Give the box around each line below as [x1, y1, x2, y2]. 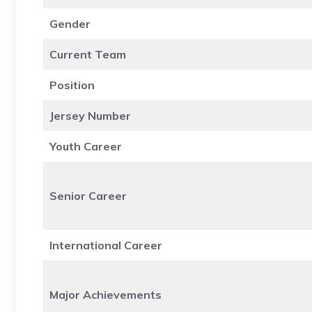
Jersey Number [49, 108, 131, 123]
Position [49, 77, 95, 92]
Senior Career [49, 188, 127, 203]
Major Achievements [49, 287, 162, 302]
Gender [49, 16, 91, 31]
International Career [49, 237, 162, 252]
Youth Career [49, 139, 122, 153]
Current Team [49, 47, 126, 61]
